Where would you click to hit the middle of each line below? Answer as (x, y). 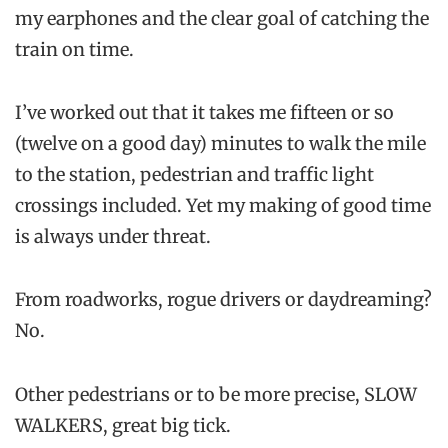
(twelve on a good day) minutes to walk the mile (220, 144)
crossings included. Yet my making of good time (223, 206)
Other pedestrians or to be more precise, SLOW (216, 394)
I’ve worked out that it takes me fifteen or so (204, 113)
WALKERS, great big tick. (123, 425)
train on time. (74, 49)
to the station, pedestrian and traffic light (194, 175)
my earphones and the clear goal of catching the (222, 18)
